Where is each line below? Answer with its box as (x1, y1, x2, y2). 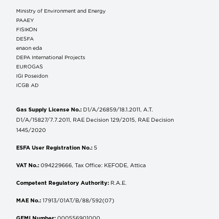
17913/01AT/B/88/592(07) (41, 197, 114, 203)
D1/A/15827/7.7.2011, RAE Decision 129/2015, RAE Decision (16, 116, 174, 123)
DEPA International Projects (16, 54, 85, 60)
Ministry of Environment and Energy (16, 7, 106, 14)
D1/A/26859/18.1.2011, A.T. (82, 106, 153, 112)
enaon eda (16, 44, 42, 51)
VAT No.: (16, 162, 39, 168)
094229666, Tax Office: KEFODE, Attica (39, 162, 146, 168)
